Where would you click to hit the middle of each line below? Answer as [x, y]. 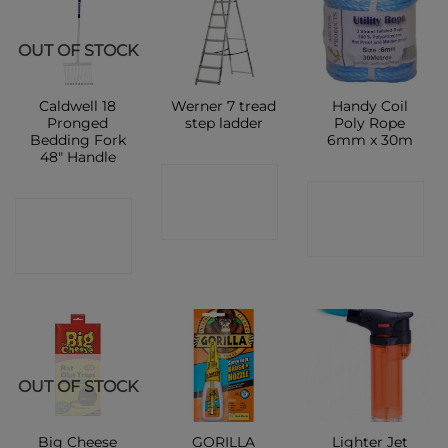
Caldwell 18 [78, 105]
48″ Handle [77, 156]
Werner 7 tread [224, 105]
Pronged [78, 122]
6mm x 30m [369, 139]
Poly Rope [370, 122]
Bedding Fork [77, 139]
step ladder [223, 122]
